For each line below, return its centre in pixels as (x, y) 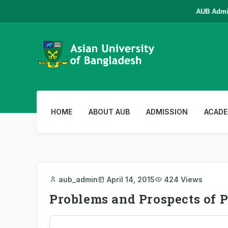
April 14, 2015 (131, 179)
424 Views (183, 179)
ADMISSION (167, 112)
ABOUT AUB (109, 112)
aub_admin (78, 179)
